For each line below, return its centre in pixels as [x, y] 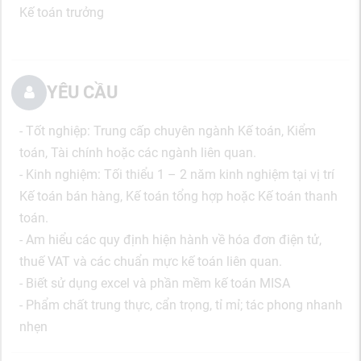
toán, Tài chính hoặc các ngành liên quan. [138, 153]
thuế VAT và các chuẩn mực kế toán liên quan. [151, 261]
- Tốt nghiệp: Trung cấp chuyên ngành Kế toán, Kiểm [168, 131]
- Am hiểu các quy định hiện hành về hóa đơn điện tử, [170, 240]
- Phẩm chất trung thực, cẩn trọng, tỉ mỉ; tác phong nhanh [181, 305]
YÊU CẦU [82, 92]
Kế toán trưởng [62, 12]
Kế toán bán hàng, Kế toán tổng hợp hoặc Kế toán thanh [178, 196]
